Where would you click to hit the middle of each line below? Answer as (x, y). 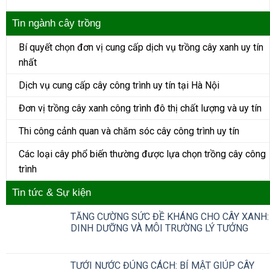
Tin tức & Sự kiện (52, 193)
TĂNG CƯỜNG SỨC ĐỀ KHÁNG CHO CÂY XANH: (170, 217)
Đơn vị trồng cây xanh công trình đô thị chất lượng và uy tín (140, 108)
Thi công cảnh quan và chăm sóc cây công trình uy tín (129, 131)
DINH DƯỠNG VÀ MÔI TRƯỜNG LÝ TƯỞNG (159, 228)
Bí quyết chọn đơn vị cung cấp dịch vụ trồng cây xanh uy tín (141, 48)
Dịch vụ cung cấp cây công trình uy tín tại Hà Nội (119, 86)
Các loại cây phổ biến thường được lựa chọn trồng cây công (142, 154)
